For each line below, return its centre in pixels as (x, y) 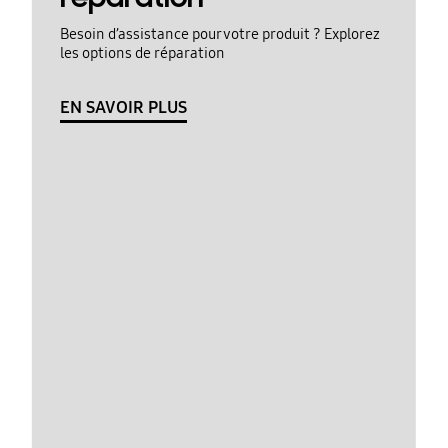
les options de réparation (142, 53)
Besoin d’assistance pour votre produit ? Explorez (219, 34)
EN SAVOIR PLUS (123, 107)
